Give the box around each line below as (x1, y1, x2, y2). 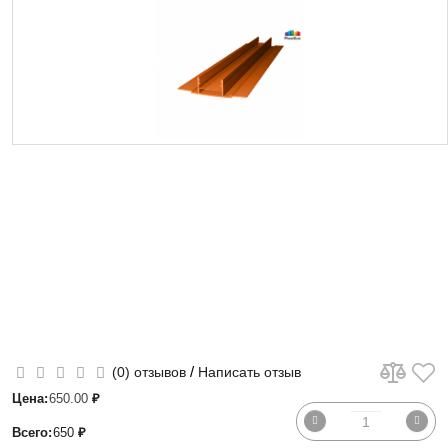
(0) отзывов (112, 363, 186, 380)
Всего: (12, 424, 52, 440)
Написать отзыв (198, 363, 301, 380)
